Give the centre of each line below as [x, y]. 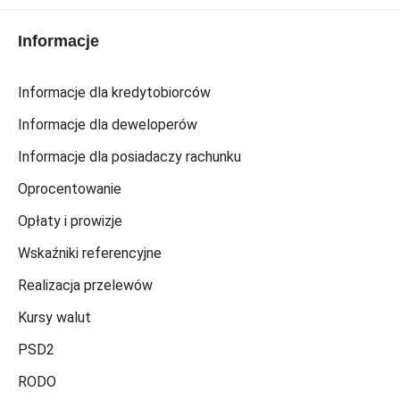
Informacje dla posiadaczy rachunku [129, 157]
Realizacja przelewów [85, 285]
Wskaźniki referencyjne [90, 253]
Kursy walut [54, 317]
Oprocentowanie [70, 189]
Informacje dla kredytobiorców [114, 92]
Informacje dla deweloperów [108, 125]
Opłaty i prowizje [70, 221]
